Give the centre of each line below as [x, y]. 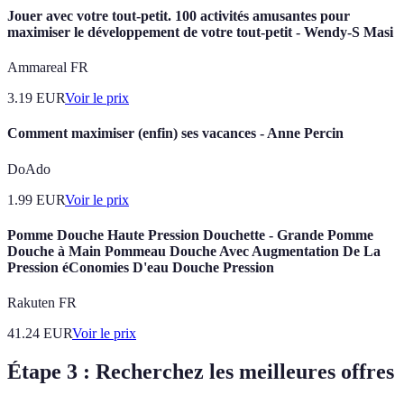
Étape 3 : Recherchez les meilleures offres [201, 371]
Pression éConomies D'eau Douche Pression [141, 267]
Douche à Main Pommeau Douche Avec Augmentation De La [194, 251]
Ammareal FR [48, 67]
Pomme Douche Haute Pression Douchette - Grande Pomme [190, 234]
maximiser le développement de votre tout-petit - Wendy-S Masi [200, 32]
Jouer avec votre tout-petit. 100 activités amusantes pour [179, 15]
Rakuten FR [42, 303]
